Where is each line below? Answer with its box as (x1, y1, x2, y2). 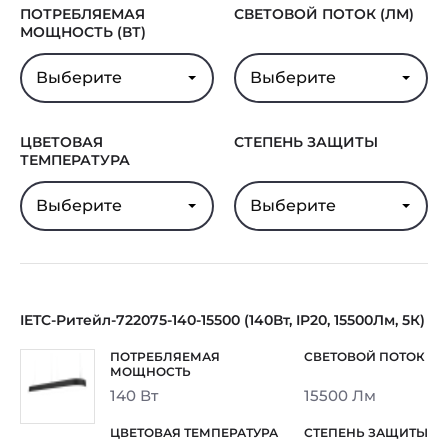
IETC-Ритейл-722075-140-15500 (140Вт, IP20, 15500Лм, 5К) (20, 311, 425, 329)
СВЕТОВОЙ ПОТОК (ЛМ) (234, 5, 414, 23)
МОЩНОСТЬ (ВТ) (20, 23, 146, 41)
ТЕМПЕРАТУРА (20, 151, 130, 169)
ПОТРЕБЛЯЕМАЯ (20, 5, 145, 23)
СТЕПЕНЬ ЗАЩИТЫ (234, 133, 378, 151)
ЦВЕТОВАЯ (20, 133, 103, 151)
